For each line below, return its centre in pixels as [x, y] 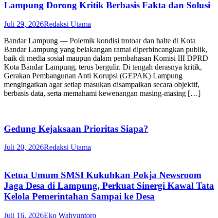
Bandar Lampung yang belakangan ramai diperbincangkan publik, [106, 49]
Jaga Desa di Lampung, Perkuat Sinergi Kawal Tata [109, 186]
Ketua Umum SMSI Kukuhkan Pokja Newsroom [103, 175]
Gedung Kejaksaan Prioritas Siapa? [76, 128]
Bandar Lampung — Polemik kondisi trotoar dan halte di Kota [100, 40]
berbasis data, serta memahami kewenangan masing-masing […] [102, 93]
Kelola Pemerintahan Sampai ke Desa [79, 197]
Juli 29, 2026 [24, 24]
